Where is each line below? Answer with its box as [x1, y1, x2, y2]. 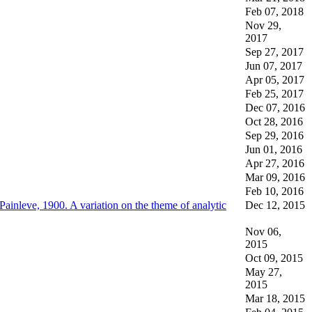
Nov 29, [245, 19, 281, 31]
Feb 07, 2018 [245, 5, 304, 17]
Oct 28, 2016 [245, 115, 303, 127]
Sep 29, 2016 [245, 129, 304, 141]
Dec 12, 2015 [245, 198, 305, 211]
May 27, [245, 265, 282, 278]
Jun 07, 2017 [245, 59, 302, 72]
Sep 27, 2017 [245, 45, 304, 58]
